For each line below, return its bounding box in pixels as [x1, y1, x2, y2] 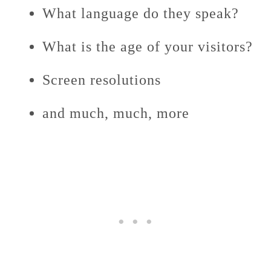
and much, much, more [42, 105, 189, 121]
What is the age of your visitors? [42, 39, 253, 54]
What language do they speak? [42, 5, 239, 21]
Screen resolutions [42, 72, 161, 88]
